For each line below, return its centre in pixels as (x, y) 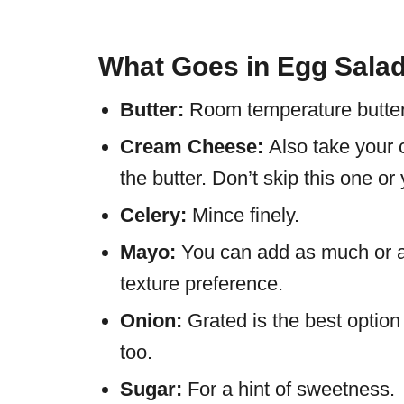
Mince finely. (246, 215)
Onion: (154, 321)
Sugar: (154, 389)
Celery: (156, 215)
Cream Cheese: (194, 147)
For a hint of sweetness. (291, 389)
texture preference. (202, 284)
